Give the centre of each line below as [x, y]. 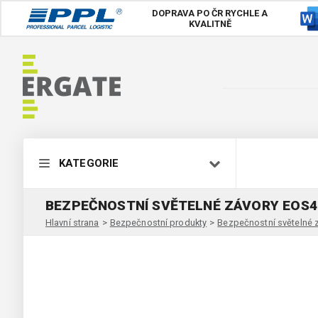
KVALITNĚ [210, 24]
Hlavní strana [72, 222]
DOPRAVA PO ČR [188, 13]
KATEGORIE [89, 163]
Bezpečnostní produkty [158, 222]
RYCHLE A [246, 13]
